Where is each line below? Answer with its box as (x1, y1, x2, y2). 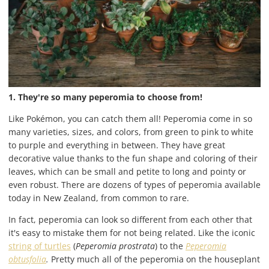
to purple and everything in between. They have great (8, 139, 225, 151)
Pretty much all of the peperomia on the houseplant (51, 253, 260, 265)
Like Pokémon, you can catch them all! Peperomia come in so (8, 112, 252, 124)
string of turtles (8, 240, 71, 252)
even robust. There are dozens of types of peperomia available (8, 178, 261, 190)
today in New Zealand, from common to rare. (8, 192, 189, 204)
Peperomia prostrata (76, 240, 155, 252)
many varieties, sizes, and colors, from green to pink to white (8, 125, 253, 138)
